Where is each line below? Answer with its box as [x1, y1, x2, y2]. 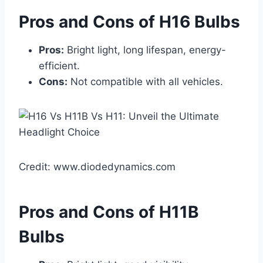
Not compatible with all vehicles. [68, 76, 223, 88]
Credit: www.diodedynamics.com [19, 161, 176, 173]
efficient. [39, 60, 80, 72]
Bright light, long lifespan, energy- [64, 44, 226, 56]
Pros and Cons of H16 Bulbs [19, 12, 240, 32]
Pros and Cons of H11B [19, 202, 199, 222]
